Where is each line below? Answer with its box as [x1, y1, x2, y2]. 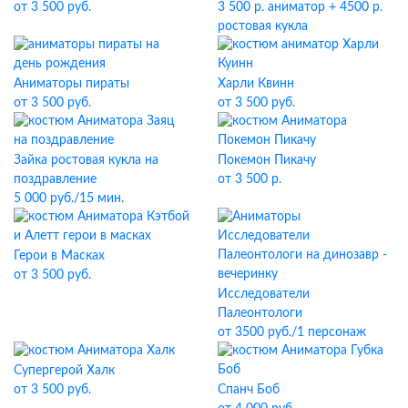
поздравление [14, 172, 97, 186]
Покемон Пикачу [218, 153, 316, 167]
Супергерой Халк [14, 363, 115, 378]
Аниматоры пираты [14, 76, 129, 90]
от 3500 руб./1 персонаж [218, 325, 366, 339]
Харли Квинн [218, 76, 294, 90]
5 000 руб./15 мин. [14, 191, 124, 205]
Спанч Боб [218, 382, 280, 396]
